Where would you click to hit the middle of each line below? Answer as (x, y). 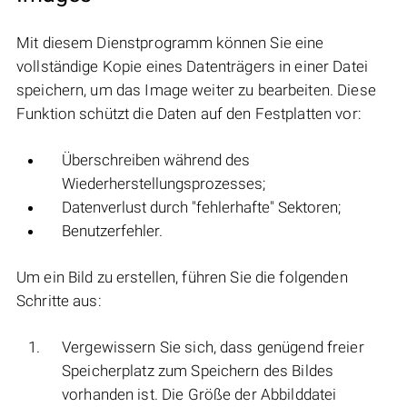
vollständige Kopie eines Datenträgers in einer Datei (192, 67)
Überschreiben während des (156, 160)
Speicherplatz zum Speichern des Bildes (198, 371)
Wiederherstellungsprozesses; (164, 184)
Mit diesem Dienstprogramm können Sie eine (170, 43)
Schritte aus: (59, 301)
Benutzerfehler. (112, 231)
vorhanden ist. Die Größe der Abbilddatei (199, 395)
